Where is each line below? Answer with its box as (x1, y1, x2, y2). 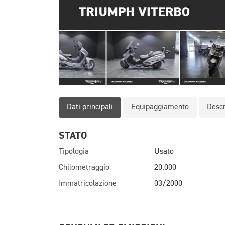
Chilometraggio (59, 163, 109, 172)
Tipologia (59, 147, 89, 156)
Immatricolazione (59, 179, 117, 188)
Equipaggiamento (131, 103, 189, 111)
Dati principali (67, 103, 113, 111)
